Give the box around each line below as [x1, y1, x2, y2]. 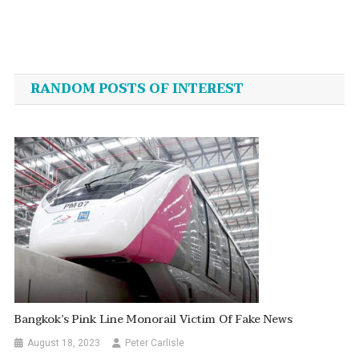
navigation [13, 57, 155, 99]
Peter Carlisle [125, 337, 185, 349]
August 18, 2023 [27, 337, 101, 349]
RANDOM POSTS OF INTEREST [30, 77, 244, 100]
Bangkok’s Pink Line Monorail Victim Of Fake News [14, 309, 293, 329]
